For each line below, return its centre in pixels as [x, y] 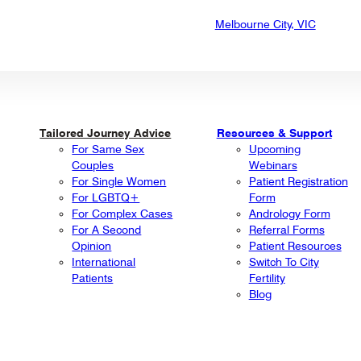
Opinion [92, 245]
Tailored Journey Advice [106, 133]
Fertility [267, 278]
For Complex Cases [122, 213]
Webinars [273, 165]
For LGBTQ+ [106, 197]
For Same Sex [108, 149]
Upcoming [274, 149]
